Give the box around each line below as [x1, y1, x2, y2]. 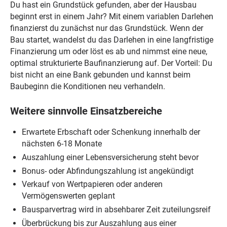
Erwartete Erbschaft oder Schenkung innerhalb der [22, 127, 201, 137]
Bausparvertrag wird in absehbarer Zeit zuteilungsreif [22, 205, 211, 215]
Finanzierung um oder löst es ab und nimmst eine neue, [10, 47, 207, 57]
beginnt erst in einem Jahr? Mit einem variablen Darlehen [10, 12, 213, 22]
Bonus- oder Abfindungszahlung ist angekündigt [22, 166, 194, 176]
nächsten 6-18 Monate [22, 138, 102, 148]
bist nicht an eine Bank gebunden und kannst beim [10, 70, 191, 80]
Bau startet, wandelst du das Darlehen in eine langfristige [10, 35, 213, 45]
